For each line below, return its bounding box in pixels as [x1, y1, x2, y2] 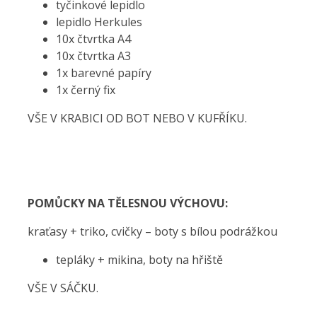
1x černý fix [56, 82, 115, 98]
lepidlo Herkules [56, 14, 142, 30]
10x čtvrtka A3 [56, 48, 131, 64]
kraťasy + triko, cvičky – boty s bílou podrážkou [28, 224, 277, 240]
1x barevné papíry [56, 65, 151, 81]
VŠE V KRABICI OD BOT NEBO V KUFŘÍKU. [28, 110, 247, 127]
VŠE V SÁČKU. [28, 280, 98, 296]
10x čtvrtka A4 [56, 31, 131, 47]
